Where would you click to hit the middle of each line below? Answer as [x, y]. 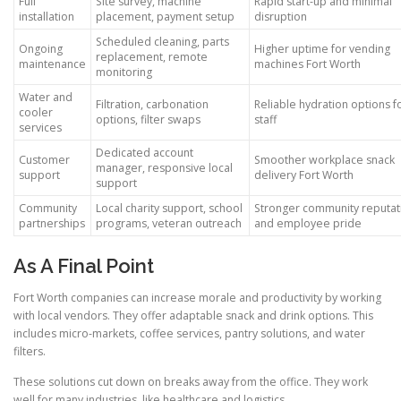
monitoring [124, 73]
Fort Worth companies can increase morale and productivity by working [197, 298]
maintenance [52, 64]
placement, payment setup [165, 17]
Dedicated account [145, 153]
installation [47, 17]
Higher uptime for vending [322, 49]
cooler [36, 113]
